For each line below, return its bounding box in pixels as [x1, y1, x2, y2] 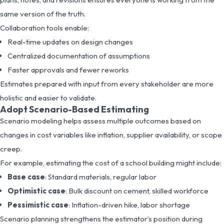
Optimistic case [7, 185, 65, 195]
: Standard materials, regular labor [45, 171, 156, 181]
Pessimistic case [7, 199, 68, 209]
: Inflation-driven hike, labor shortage [68, 199, 190, 209]
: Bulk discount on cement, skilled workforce [65, 185, 208, 195]
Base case [7, 171, 45, 181]
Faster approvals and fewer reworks [7, 64, 129, 74]
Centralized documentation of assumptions [7, 50, 150, 60]
